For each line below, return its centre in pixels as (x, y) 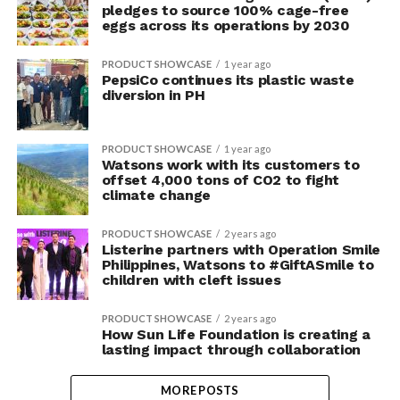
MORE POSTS (200, 390)
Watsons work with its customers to (230, 165)
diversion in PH (153, 95)
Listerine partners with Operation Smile (241, 250)
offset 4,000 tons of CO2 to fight (221, 180)
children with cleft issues (191, 280)
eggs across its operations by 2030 (225, 25)
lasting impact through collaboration (231, 350)
